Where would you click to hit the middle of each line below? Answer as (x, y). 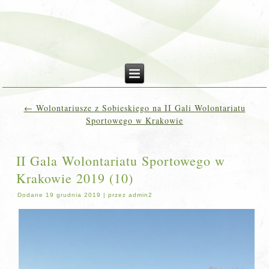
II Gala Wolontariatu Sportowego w (121, 161)
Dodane (31, 195)
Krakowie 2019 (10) (75, 178)
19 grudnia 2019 (74, 195)
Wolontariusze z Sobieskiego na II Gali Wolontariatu (139, 108)
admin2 (141, 195)
